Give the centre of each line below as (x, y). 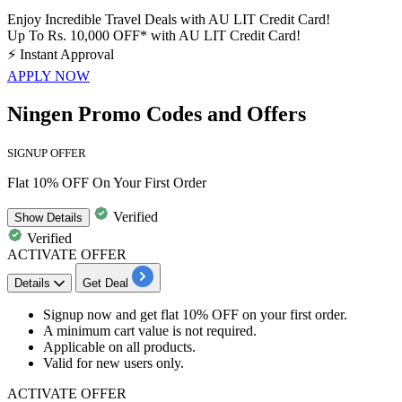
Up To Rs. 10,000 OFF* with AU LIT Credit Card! (154, 36)
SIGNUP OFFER (47, 153)
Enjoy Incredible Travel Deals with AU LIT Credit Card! (169, 20)
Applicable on (85, 347)
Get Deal (105, 284)
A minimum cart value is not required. (150, 331)
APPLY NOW (48, 76)
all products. (161, 347)
